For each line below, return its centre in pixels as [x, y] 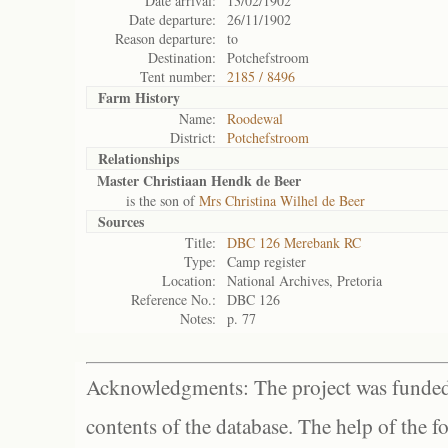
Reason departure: [165, 38]
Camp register [266, 261]
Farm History [139, 97]
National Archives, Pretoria [304, 280]
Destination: [182, 57]
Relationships [138, 158]
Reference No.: [173, 299]
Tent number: [178, 76]
